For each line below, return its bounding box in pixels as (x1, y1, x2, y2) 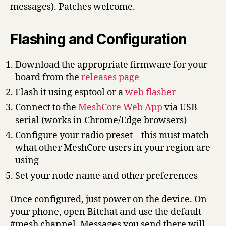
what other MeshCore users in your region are (15, 142, 210, 154)
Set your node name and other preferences (15, 169, 198, 182)
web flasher (125, 86, 176, 98)
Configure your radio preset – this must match (15, 129, 209, 141)
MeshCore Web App (78, 101, 162, 114)
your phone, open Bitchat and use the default (10, 206, 201, 218)
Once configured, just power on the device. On (10, 194, 207, 206)
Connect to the (15, 101, 78, 114)
